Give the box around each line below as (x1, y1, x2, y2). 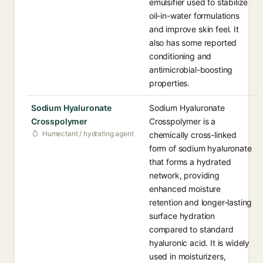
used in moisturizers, (149, 251, 226, 261)
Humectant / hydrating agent (42, 129, 134, 138)
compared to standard (149, 224, 234, 234)
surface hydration (149, 211, 215, 221)
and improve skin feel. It (149, 24, 239, 34)
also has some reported (149, 38, 237, 48)
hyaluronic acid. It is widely (149, 238, 250, 248)
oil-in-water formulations (149, 11, 240, 21)
